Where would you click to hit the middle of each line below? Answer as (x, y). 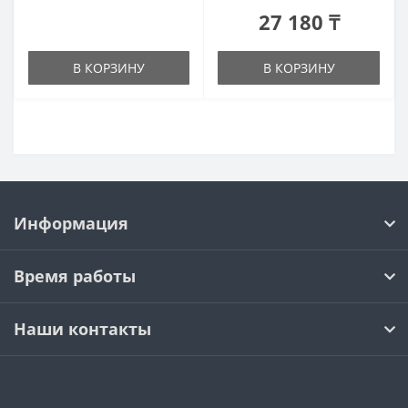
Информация (71, 223)
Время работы (75, 276)
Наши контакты (82, 329)
